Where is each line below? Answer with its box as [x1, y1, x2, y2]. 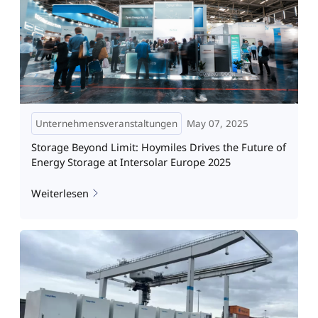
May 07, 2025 [187, 116, 248, 130]
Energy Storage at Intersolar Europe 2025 [31, 155, 231, 170]
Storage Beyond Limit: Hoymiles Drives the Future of [31, 140, 286, 155]
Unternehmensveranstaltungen [35, 116, 177, 130]
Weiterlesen [31, 185, 89, 200]
